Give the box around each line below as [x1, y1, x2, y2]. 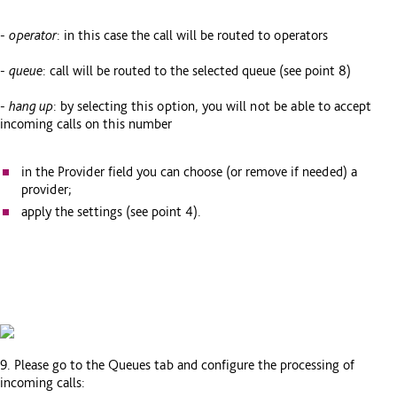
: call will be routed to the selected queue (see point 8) [43, 62, 351, 80]
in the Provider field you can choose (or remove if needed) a [21, 162, 357, 180]
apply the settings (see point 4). [21, 202, 201, 220]
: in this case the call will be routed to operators [57, 27, 328, 44]
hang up [9, 97, 53, 115]
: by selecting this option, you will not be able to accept [53, 97, 371, 115]
